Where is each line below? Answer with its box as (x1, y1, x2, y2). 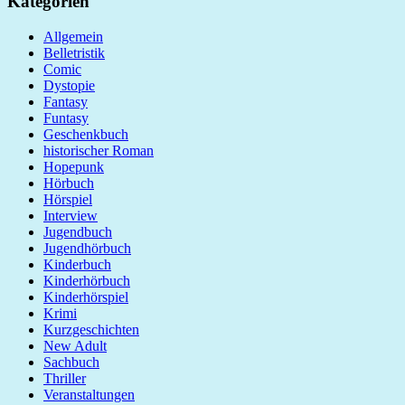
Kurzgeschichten (43, 321, 139, 337)
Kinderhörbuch (43, 272, 130, 288)
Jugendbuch (43, 223, 112, 240)
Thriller (43, 370, 86, 386)
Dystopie (43, 77, 95, 93)
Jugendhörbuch (43, 240, 131, 256)
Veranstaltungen (43, 386, 135, 402)
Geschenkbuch (43, 126, 128, 142)
